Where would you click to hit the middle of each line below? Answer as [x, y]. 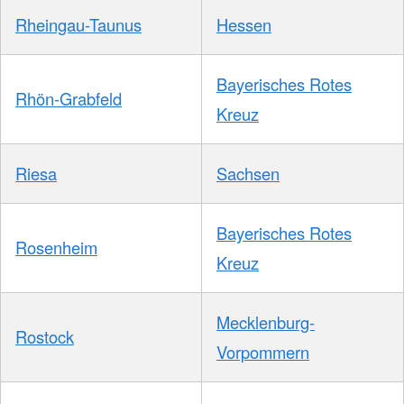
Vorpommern [263, 352]
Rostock [45, 337]
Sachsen [248, 174]
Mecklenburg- [266, 322]
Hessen [244, 25]
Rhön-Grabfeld [69, 99]
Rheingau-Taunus [78, 25]
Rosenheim [56, 248]
